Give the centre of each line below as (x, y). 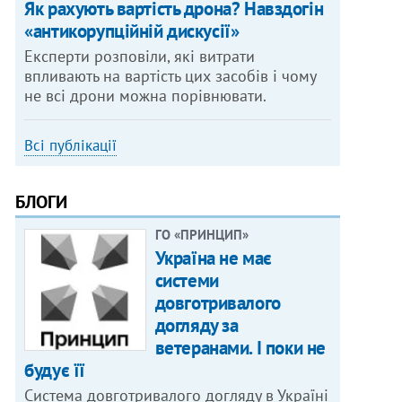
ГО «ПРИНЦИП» (201, 235)
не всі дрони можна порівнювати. (146, 96)
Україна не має (213, 258)
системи (187, 281)
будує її (55, 371)
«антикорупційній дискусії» (132, 31)
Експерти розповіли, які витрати (140, 57)
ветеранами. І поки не (240, 348)
